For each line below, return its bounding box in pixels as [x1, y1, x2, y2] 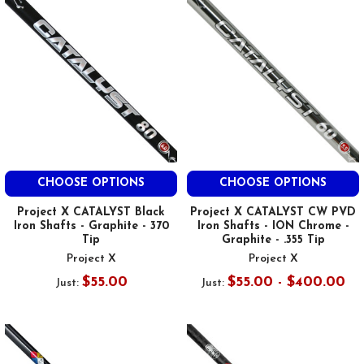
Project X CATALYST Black [17, 206, 165, 219]
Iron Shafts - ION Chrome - [197, 219, 349, 232]
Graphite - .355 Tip [221, 233, 325, 246]
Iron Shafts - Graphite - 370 [13, 219, 169, 232]
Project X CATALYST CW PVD [190, 206, 356, 219]
